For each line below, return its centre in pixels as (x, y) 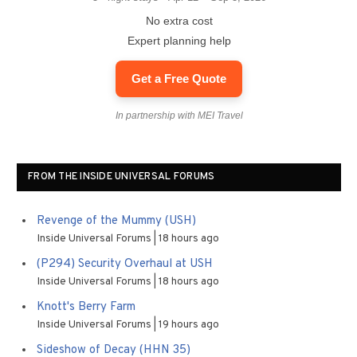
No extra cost (179, 21)
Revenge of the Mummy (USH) (116, 221)
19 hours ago (189, 325)
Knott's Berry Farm (86, 307)
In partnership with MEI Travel (179, 116)
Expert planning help (179, 41)
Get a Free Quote (179, 78)
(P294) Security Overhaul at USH (125, 264)
